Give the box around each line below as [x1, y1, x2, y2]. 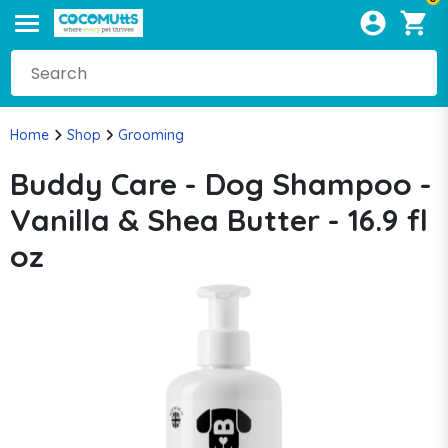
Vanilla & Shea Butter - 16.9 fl [10, 201, 428, 239]
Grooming [118, 126, 184, 144]
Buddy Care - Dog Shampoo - [10, 165, 432, 203]
